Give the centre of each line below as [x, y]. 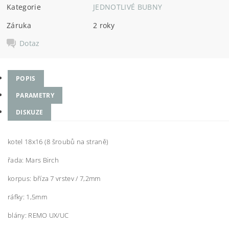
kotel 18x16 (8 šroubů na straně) [58, 142]
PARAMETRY [35, 95]
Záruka [19, 25]
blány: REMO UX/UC [38, 215]
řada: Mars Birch [33, 160]
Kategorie [24, 7]
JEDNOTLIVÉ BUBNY [128, 7]
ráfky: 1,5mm [27, 197]
